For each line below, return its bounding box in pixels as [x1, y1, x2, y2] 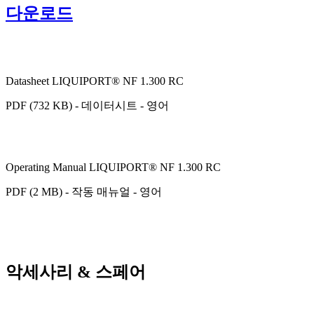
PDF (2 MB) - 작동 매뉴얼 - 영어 [6, 185, 162, 198]
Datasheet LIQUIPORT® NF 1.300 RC [6, 74, 184, 87]
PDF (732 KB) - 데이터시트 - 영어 [6, 99, 169, 111]
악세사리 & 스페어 [6, 263, 146, 282]
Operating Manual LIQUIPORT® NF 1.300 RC [6, 161, 221, 173]
